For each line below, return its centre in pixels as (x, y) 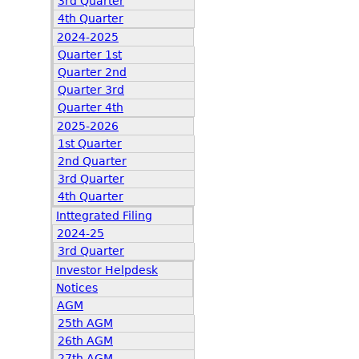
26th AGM (85, 341)
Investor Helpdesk (107, 270)
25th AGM (85, 323)
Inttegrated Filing (104, 216)
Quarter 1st (90, 54)
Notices (77, 288)
